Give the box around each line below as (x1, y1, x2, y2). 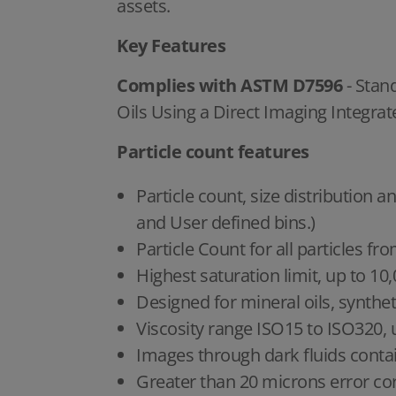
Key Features (117, 34, 225, 58)
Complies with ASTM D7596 (117, 73, 342, 98)
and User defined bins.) (136, 210, 316, 235)
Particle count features (117, 140, 309, 164)
